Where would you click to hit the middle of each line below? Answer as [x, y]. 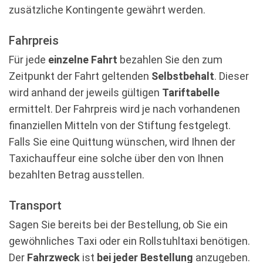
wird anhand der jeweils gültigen [85, 92]
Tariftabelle [191, 92]
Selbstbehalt [183, 76]
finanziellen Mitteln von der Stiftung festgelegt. [120, 125]
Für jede [28, 60]
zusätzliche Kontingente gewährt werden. [107, 10]
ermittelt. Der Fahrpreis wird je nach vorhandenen [124, 109]
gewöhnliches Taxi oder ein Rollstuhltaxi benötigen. [129, 241]
